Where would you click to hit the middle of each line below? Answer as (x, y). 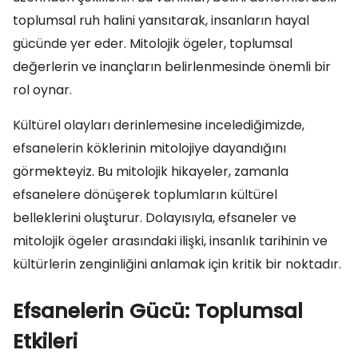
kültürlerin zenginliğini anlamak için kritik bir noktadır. (177, 264)
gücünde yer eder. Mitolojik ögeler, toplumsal (153, 44)
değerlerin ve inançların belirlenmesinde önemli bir (172, 67)
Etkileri (45, 342)
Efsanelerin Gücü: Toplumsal (158, 311)
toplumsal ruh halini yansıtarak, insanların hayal (161, 20)
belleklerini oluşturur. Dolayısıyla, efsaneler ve (155, 218)
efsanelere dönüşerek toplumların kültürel (145, 195)
